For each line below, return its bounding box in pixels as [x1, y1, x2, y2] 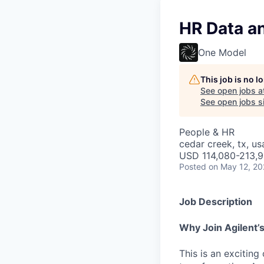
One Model [198, 47, 246, 58]
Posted [179, 161, 206, 171]
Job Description [179, 196, 252, 207]
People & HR [179, 126, 235, 138]
